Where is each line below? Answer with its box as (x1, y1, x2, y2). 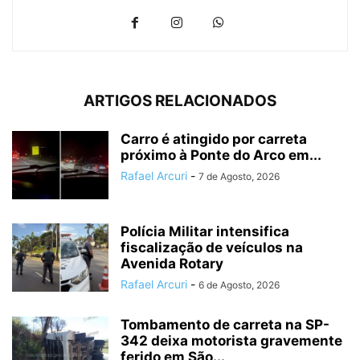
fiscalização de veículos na (121, 239, 303, 256)
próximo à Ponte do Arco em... (121, 146, 321, 163)
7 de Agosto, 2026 (198, 170, 280, 182)
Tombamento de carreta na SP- (121, 316, 329, 333)
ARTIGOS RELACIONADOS (84, 91, 276, 110)
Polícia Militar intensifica (121, 223, 289, 239)
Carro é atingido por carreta (121, 130, 307, 147)
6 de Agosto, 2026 (198, 278, 280, 291)
